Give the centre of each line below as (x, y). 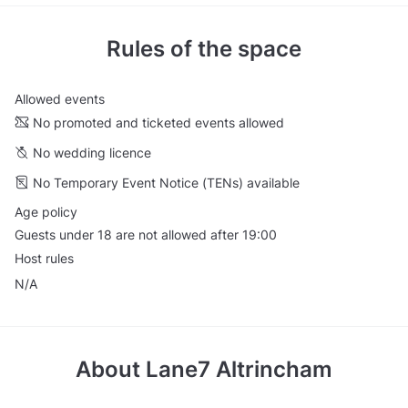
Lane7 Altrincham (239, 369)
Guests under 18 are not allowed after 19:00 (146, 235)
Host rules (44, 258)
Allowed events (60, 99)
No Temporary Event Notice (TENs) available (166, 182)
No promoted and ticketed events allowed (158, 122)
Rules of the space (204, 49)
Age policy (46, 211)
